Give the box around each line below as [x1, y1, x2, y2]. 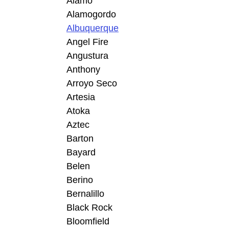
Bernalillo [66, 189, 104, 199]
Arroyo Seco [66, 78, 117, 89]
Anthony [66, 64, 100, 75]
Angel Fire [66, 37, 108, 48]
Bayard [66, 147, 96, 158]
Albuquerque [66, 23, 119, 34]
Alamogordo [66, 9, 116, 20]
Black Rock [66, 202, 112, 213]
